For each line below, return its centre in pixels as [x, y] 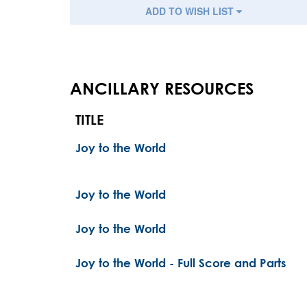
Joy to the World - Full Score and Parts [181, 263]
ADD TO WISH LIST [191, 11]
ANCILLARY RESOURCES [162, 88]
